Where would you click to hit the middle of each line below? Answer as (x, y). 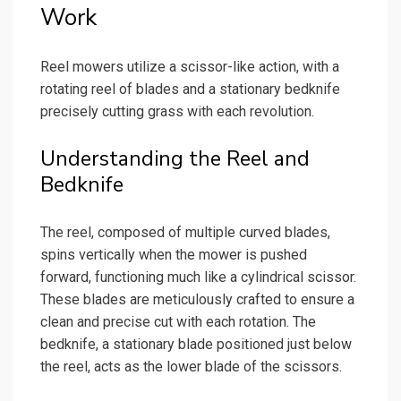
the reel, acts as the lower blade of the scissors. (191, 366)
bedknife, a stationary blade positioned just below (196, 344)
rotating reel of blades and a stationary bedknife (190, 89)
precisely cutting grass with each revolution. (177, 111)
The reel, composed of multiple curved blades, (185, 232)
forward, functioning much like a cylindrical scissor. (198, 277)
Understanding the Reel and (175, 158)
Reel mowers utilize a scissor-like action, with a (190, 66)
